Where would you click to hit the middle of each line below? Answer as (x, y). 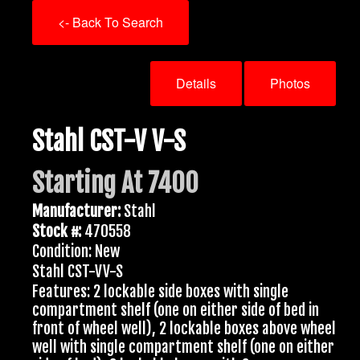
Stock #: (57, 232)
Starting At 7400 (115, 184)
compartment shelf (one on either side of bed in (176, 311)
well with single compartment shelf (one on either (183, 348)
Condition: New (76, 252)
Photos (290, 83)
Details (196, 83)
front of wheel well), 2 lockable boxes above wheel (184, 329)
